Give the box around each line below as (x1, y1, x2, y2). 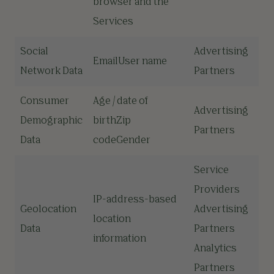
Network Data (20, 67, 83, 76)
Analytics (194, 244, 237, 254)
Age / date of (93, 97, 147, 106)
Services (93, 17, 133, 27)
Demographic (20, 116, 83, 126)
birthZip (93, 116, 131, 126)
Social (20, 47, 48, 57)
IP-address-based (93, 195, 177, 205)
